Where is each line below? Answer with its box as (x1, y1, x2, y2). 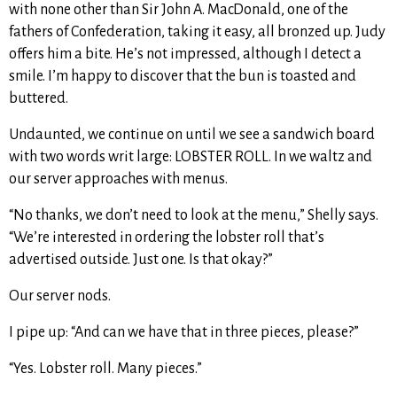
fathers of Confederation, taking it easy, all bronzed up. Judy (9, 24, 385, 41)
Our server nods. (9, 288, 111, 305)
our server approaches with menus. (9, 171, 228, 188)
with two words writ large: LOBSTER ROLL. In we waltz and (9, 149, 372, 166)
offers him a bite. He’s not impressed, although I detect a (9, 46, 362, 63)
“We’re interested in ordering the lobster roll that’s (9, 230, 324, 246)
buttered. (9, 90, 68, 107)
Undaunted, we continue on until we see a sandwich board (9, 127, 375, 144)
